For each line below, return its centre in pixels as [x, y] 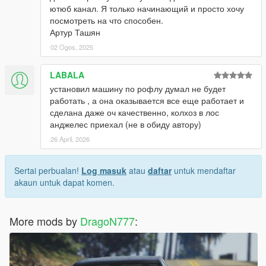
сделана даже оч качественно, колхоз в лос [134, 113]
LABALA [67, 75]
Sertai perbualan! [48, 171]
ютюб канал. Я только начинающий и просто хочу [147, 9]
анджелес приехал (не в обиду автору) [126, 124]
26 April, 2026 [70, 139]
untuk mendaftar [204, 171]
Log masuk [104, 171]
